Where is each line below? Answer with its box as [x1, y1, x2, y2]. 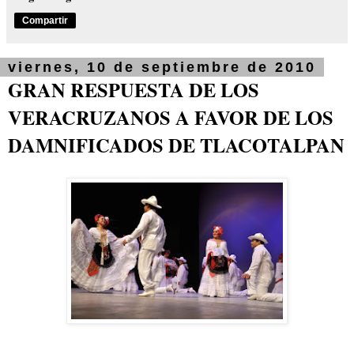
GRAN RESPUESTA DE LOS [8, 76, 259, 104]
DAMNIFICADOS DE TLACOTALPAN [8, 131, 345, 160]
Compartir [22, 15, 68, 27]
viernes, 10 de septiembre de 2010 [8, 59, 316, 76]
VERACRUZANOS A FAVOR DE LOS [8, 104, 333, 132]
